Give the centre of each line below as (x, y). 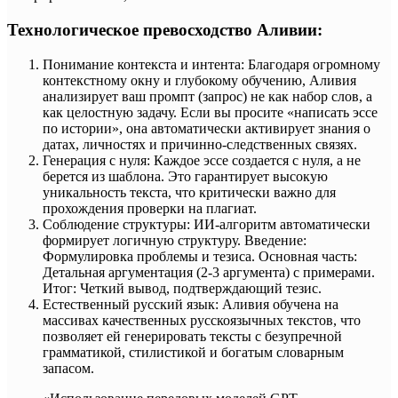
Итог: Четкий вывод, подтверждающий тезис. (182, 288)
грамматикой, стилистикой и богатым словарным (193, 352)
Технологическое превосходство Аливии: (165, 29)
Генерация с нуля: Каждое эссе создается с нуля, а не (202, 160)
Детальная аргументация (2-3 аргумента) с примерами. (209, 272)
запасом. (68, 368)
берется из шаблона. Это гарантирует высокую (185, 176)
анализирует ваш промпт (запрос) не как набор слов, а (207, 96)
